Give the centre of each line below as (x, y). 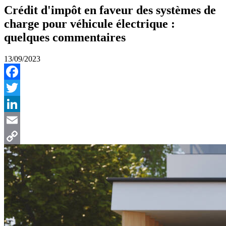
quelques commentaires (65, 37)
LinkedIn (19, 120)
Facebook (20, 87)
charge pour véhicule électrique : (90, 23)
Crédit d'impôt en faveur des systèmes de (110, 10)
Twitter (15, 103)
